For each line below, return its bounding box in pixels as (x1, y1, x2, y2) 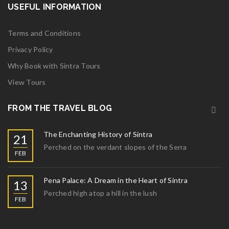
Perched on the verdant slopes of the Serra (43, 143, 187, 151)
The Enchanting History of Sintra (43, 130, 152, 139)
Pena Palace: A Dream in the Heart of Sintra (43, 176, 188, 185)
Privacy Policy (8, 45, 53, 54)
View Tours (8, 78, 46, 86)
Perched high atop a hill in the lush (43, 189, 157, 197)
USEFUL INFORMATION (8, 2, 102, 12)
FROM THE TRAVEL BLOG (8, 103, 112, 113)
